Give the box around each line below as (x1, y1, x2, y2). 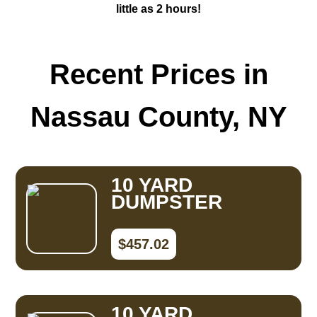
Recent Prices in (49, 59, 268, 90)
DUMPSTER (111, 191, 223, 213)
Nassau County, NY (30, 101, 287, 132)
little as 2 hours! (116, 3, 201, 15)
